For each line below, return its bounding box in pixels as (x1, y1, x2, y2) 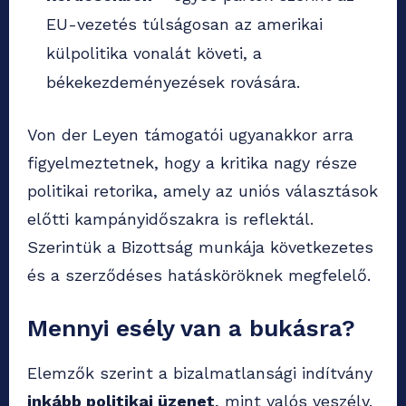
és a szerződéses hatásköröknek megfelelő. (27, 266, 371, 285)
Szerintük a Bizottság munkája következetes (27, 237, 373, 257)
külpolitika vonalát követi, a (46, 43, 262, 63)
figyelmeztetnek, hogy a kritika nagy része (27, 153, 357, 173)
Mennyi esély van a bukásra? (27, 314, 355, 343)
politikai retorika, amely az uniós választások (27, 181, 378, 201)
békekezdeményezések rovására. (46, 72, 300, 92)
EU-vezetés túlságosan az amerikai (46, 14, 323, 34)
